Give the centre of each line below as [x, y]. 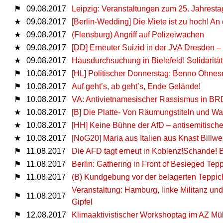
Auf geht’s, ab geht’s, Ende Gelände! [136, 86]
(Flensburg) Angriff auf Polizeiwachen [138, 34]
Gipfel [82, 202]
